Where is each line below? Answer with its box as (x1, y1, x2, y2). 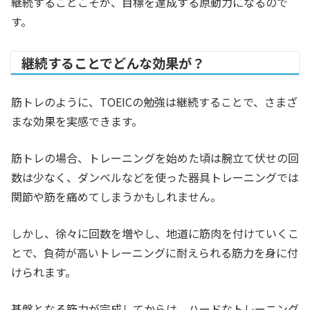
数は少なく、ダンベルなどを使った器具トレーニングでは (11, 169, 299, 186)
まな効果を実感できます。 (11, 113, 143, 130)
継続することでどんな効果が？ (21, 53, 205, 73)
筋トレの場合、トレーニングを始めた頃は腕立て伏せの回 (11, 149, 299, 167)
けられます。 (11, 264, 76, 281)
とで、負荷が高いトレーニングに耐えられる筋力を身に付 (11, 244, 298, 262)
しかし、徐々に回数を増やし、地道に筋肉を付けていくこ (11, 225, 299, 242)
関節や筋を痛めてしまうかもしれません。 (11, 188, 221, 206)
